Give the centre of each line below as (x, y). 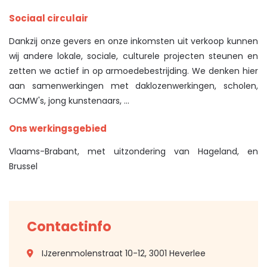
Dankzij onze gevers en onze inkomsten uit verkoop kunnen (133, 41)
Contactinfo (69, 226)
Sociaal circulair (49, 18)
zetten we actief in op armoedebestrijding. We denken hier (133, 71)
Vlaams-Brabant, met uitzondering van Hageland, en (133, 151)
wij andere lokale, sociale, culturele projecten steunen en (133, 56)
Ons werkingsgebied (58, 128)
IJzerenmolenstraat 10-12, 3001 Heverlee (124, 253)
